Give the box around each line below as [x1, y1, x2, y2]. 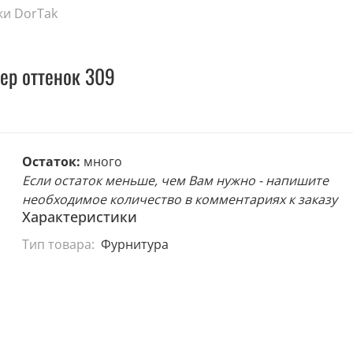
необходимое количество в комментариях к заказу [22, 191, 338, 209]
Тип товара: [22, 235, 95, 253]
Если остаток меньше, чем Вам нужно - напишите [22, 172, 329, 190]
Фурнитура [100, 235, 169, 253]
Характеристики [22, 207, 138, 227]
